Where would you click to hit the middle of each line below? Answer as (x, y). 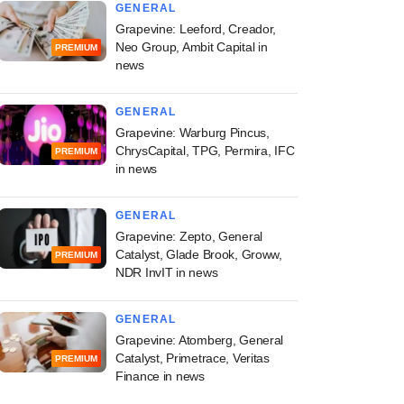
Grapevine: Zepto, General (189, 236)
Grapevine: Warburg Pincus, (193, 133)
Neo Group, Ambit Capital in (192, 47)
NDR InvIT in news (167, 272)
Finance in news (160, 376)
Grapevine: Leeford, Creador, (196, 29)
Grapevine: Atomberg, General (200, 340)
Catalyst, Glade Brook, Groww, (199, 254)
